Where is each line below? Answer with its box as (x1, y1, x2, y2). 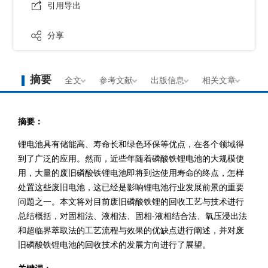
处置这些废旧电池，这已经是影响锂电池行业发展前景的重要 (18, 182, 244, 192)
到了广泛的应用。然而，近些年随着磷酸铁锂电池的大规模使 (18, 154, 244, 163)
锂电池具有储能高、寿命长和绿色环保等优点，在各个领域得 (18, 139, 244, 149)
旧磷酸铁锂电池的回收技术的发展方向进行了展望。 (18, 240, 211, 249)
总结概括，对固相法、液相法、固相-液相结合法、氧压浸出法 (18, 211, 247, 221)
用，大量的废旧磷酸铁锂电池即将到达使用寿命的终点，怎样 (18, 168, 244, 178)
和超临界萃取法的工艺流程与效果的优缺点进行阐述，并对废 (18, 226, 244, 235)
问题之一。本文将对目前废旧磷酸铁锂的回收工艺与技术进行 (18, 197, 244, 206)
